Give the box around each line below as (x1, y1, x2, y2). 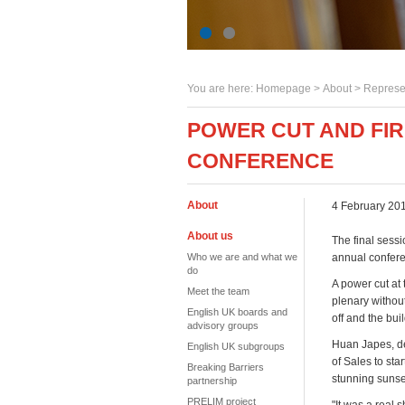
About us (187, 230, 233, 242)
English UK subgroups (187, 341, 285, 352)
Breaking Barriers (187, 362, 264, 372)
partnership (187, 375, 237, 386)
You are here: (187, 82, 256, 95)
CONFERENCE (187, 149, 334, 173)
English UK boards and (187, 306, 287, 317)
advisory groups (187, 320, 259, 331)
